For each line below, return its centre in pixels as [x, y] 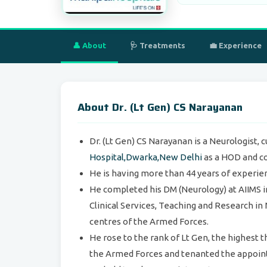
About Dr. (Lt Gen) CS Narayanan [160, 107]
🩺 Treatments [158, 45]
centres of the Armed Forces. [149, 221]
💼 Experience [235, 45]
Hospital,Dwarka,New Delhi [146, 157]
